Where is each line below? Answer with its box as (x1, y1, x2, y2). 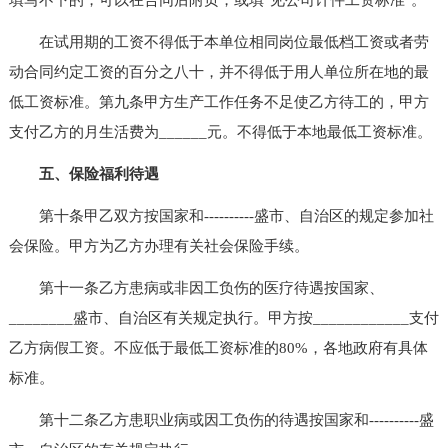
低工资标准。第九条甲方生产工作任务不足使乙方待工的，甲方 (8, 93, 429, 110)
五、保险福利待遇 (38, 165, 159, 182)
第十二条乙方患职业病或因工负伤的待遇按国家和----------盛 (8, 411, 434, 428)
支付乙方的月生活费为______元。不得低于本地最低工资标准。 (8, 123, 432, 140)
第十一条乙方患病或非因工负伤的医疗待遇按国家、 (8, 279, 384, 296)
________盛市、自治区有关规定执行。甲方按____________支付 (8, 309, 439, 326)
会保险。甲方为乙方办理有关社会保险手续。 (8, 237, 309, 254)
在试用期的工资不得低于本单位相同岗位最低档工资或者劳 (8, 33, 429, 50)
